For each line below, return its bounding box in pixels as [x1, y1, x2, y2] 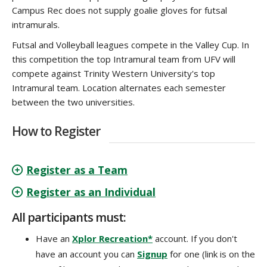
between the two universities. [12, 96, 137, 108]
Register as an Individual [26, 185, 156, 200]
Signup [137, 248, 167, 260]
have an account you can [36, 248, 137, 260]
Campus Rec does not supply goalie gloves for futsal [12, 4, 227, 17]
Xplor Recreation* [72, 232, 153, 245]
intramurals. [12, 18, 60, 31]
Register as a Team [26, 163, 128, 178]
